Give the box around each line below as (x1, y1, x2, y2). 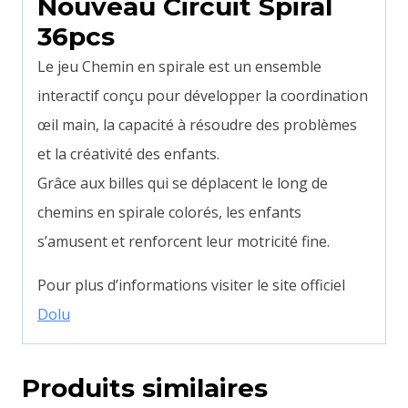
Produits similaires (22, 372, 268, 404)
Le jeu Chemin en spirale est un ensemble (37, 56, 321, 77)
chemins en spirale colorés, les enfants (37, 202, 301, 223)
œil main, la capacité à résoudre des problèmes (37, 115, 357, 136)
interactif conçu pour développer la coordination (37, 86, 368, 107)
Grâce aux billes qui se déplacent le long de (37, 173, 328, 194)
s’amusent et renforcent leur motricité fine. (37, 231, 330, 252)
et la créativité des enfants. (37, 144, 219, 165)
